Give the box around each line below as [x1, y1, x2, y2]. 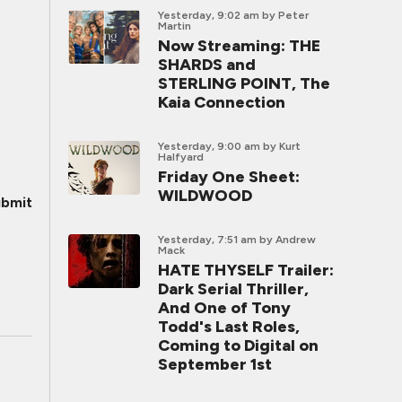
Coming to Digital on [158, 336, 319, 355]
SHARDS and [158, 55, 256, 74]
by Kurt [263, 140, 301, 153]
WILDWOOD [158, 186, 252, 205]
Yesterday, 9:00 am [158, 140, 260, 153]
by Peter [262, 9, 309, 22]
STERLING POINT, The [158, 74, 330, 93]
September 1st [158, 354, 272, 374]
